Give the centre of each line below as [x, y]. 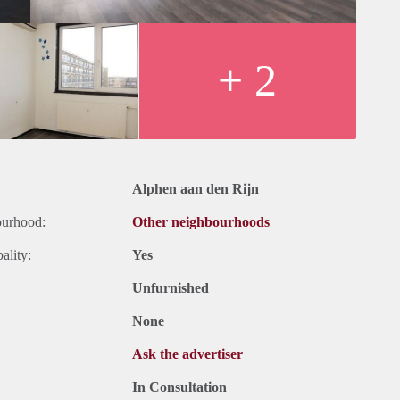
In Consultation [179, 387]
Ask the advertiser [187, 354]
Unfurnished [171, 288]
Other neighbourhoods [201, 222]
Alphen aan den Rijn [196, 189]
